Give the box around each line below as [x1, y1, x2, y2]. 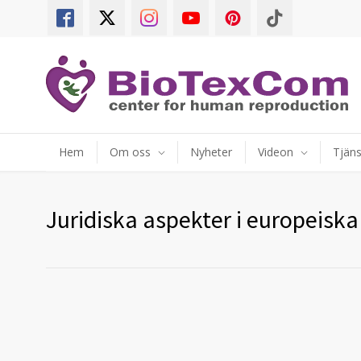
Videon [258, 144, 293, 160]
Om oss [110, 144, 151, 160]
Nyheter [190, 144, 232, 160]
